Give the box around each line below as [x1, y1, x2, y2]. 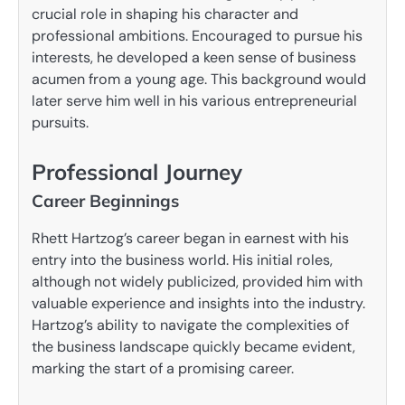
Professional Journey [32, 157, 242, 185]
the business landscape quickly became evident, [32, 336, 355, 356]
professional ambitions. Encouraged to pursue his [32, 25, 363, 45]
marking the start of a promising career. [32, 358, 294, 378]
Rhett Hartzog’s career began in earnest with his [32, 228, 349, 248]
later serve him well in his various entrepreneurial [32, 90, 357, 110]
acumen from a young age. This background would [32, 69, 366, 89]
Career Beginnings [32, 189, 179, 212]
